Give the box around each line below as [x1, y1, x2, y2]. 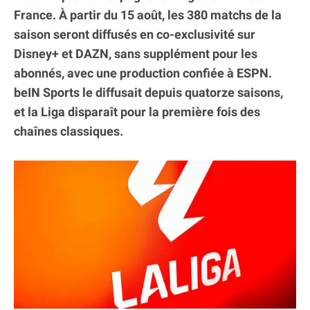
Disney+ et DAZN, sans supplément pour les [14, 46, 257, 62]
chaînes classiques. [14, 124, 123, 139]
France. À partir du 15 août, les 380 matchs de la [14, 8, 282, 23]
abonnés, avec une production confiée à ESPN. [14, 66, 272, 81]
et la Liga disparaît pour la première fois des [14, 104, 260, 120]
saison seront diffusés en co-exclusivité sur [14, 27, 255, 42]
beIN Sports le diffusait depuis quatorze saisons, [14, 85, 283, 100]
